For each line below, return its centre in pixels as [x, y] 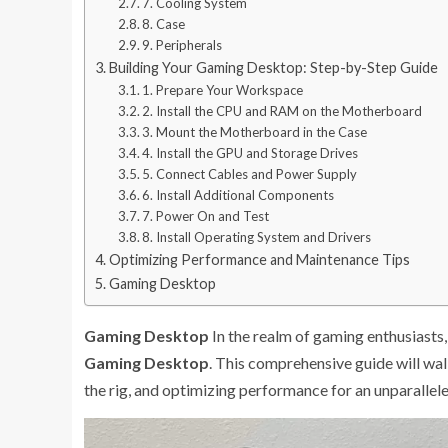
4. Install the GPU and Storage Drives [250, 152]
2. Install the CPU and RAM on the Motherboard [282, 110]
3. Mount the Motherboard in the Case [255, 131]
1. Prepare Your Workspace [223, 89]
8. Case [164, 23]
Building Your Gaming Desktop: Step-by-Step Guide [273, 67]
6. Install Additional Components [238, 194]
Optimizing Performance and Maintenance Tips [259, 259]
